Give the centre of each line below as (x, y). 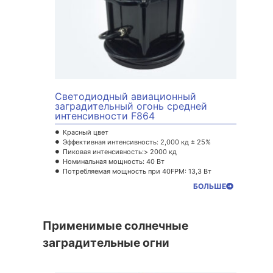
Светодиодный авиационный (126, 96)
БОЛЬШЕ (210, 186)
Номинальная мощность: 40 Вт (113, 161)
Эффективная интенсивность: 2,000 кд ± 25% (136, 142)
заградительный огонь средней (131, 106)
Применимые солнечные (115, 225)
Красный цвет (85, 132)
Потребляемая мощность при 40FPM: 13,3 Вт (137, 171)
